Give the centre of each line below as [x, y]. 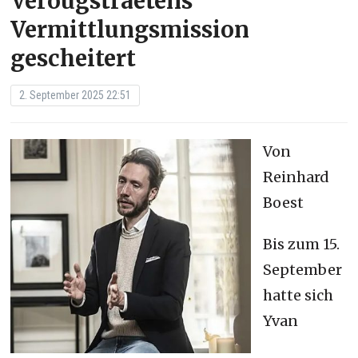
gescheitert [74, 58]
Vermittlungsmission [130, 29]
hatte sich [298, 295]
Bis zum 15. [302, 244]
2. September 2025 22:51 [76, 95]
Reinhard [296, 177]
